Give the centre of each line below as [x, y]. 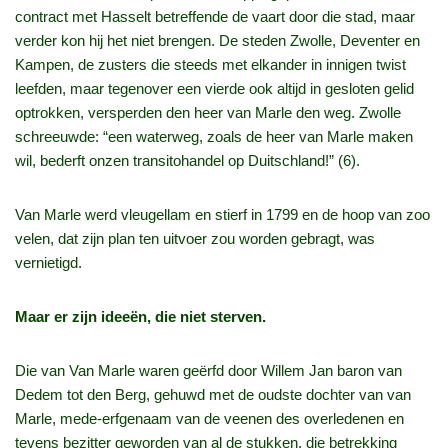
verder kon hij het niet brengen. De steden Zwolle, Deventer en [217, 41]
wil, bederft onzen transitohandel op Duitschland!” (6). [187, 161]
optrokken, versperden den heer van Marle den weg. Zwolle [208, 113]
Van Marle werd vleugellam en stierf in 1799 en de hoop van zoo [222, 215]
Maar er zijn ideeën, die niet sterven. [140, 317]
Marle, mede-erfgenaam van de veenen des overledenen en [209, 419]
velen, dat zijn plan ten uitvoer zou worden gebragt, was [195, 239]
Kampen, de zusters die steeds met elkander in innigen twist [210, 65]
